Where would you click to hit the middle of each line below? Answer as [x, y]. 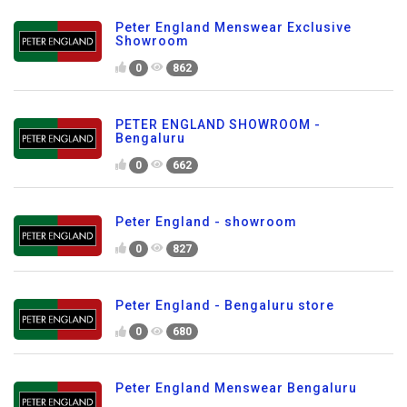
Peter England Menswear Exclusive [233, 28]
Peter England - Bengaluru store [225, 305]
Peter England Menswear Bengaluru [236, 388]
